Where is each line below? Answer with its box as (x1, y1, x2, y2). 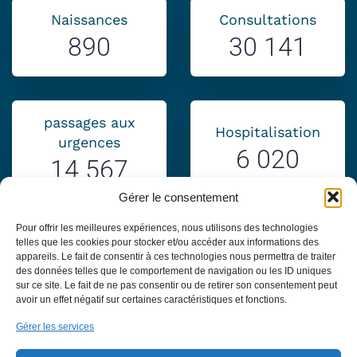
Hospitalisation (215, 124, 320, 141)
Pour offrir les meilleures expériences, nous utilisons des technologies (16, 222, 318, 233)
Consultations (219, 10, 316, 28)
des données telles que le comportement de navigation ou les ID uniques (16, 265, 331, 277)
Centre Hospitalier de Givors (110, 316, 247, 330)
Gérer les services (16, 321, 94, 332)
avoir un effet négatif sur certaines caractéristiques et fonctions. (16, 294, 287, 305)
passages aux (43, 113, 135, 131)
